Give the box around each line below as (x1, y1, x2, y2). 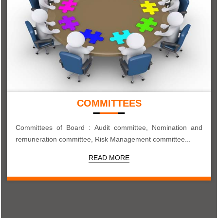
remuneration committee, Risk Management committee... (110, 135, 191, 143)
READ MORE (89, 154, 129, 162)
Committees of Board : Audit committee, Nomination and (16, 124, 202, 131)
